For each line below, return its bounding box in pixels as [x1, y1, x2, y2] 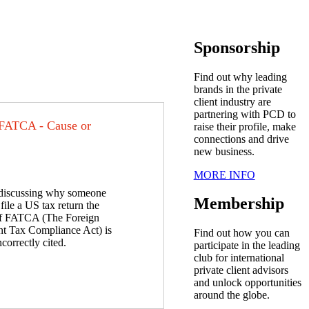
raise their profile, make [193, 120, 296, 132]
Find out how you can [193, 227, 290, 239]
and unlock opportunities [193, 277, 301, 289]
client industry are [193, 95, 271, 108]
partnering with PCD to [193, 108, 296, 120]
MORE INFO [193, 168, 255, 181]
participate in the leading [193, 239, 300, 252]
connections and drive [193, 132, 289, 145]
